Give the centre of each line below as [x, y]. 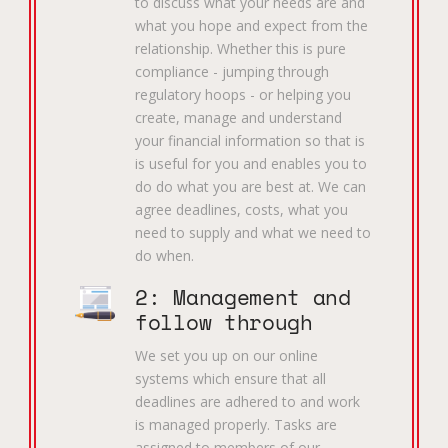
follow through [224, 323]
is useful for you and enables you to [251, 164]
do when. [165, 256]
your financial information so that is [250, 141]
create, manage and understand [239, 118]
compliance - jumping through [232, 72]
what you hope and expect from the [252, 26]
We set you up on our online [227, 355]
